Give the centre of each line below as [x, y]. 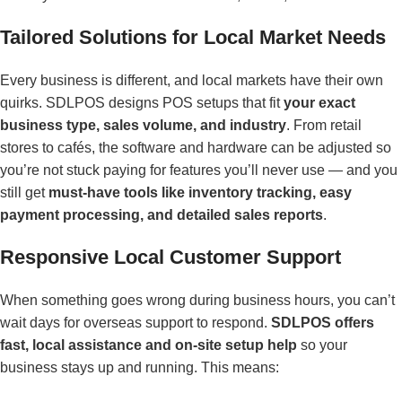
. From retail [324, 125]
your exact [319, 103]
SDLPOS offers [323, 323]
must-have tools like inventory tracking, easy [200, 192]
